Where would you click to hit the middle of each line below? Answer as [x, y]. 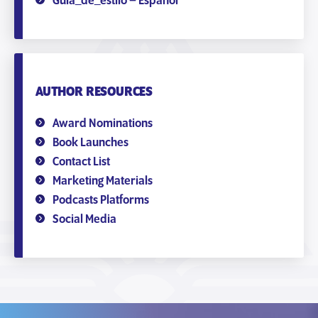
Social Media [84, 219]
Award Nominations [103, 124]
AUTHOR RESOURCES [94, 92]
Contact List [81, 162]
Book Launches [91, 143]
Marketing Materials [103, 181]
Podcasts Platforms [101, 200]
